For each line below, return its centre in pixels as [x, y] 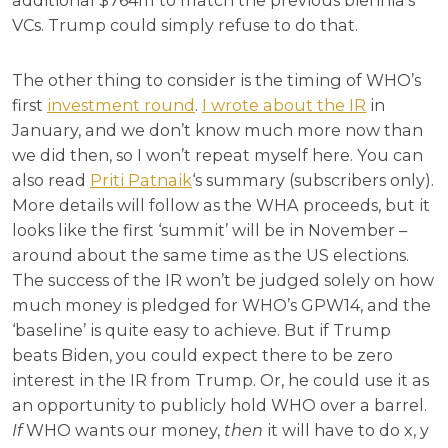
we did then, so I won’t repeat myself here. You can [217, 155]
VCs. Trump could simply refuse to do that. [185, 25]
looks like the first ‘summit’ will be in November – [209, 230]
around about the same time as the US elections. [210, 255]
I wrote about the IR [284, 105]
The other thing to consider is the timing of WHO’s [216, 80]
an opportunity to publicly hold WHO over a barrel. [219, 405]
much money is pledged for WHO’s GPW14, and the [221, 305]
